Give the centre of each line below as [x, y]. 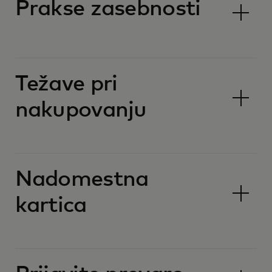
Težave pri [66, 84]
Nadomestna [82, 180]
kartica [51, 206]
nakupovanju [81, 110]
